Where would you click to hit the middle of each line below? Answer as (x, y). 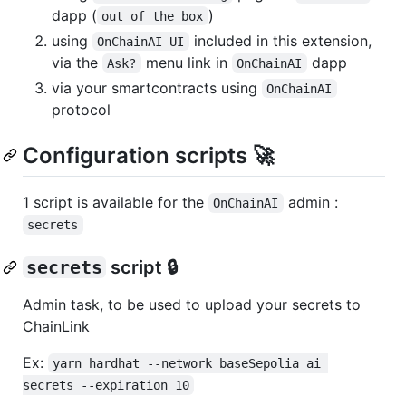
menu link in (186, 62)
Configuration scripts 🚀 (149, 155)
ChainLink (56, 326)
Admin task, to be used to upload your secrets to (192, 304)
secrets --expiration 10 (106, 385)
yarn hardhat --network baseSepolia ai (191, 363)
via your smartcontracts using (157, 87)
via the (77, 62)
